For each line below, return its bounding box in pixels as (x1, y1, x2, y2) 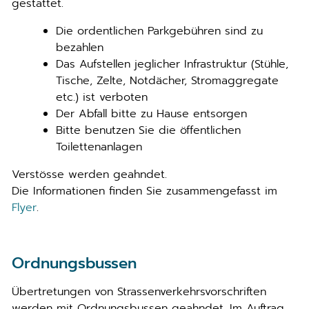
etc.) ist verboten (56, 89, 148, 106)
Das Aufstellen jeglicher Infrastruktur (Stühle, (56, 56, 288, 72)
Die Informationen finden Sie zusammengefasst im (12, 183, 277, 199)
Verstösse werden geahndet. (12, 166, 167, 183)
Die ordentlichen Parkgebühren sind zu (56, 23, 263, 39)
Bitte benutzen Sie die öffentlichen (56, 122, 241, 139)
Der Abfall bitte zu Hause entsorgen (56, 106, 247, 122)
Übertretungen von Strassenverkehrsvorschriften (12, 283, 266, 300)
